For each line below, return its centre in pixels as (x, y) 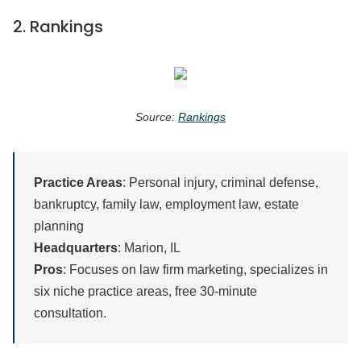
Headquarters (76, 248)
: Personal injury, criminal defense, (220, 183)
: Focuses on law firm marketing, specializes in (195, 270)
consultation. (70, 313)
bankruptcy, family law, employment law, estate (166, 205)
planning (59, 226)
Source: (157, 117)
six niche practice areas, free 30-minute (145, 292)
